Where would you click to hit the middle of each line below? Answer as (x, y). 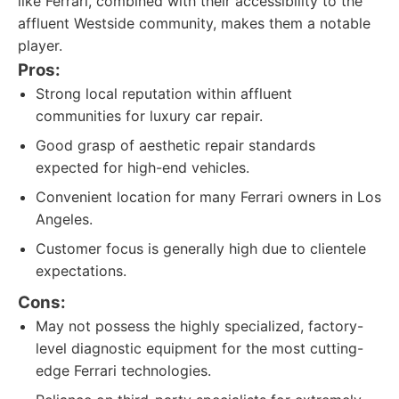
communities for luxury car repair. (149, 116)
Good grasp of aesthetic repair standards (175, 145)
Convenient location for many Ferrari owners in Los (208, 197)
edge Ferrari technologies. (123, 370)
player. (40, 45)
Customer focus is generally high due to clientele (201, 248)
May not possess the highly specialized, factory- (199, 326)
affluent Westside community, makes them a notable (194, 23)
